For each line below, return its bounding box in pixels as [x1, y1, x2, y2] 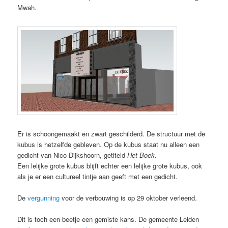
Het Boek [127, 150, 155, 160]
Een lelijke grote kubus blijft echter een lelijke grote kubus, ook [17, 160, 203, 170]
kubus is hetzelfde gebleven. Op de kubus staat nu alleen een [17, 139, 200, 149]
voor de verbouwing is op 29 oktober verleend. [60, 192, 197, 203]
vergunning [27, 192, 60, 203]
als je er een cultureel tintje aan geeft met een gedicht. [17, 171, 178, 181]
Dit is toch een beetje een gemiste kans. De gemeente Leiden [17, 214, 199, 224]
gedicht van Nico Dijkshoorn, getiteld [17, 150, 128, 160]
